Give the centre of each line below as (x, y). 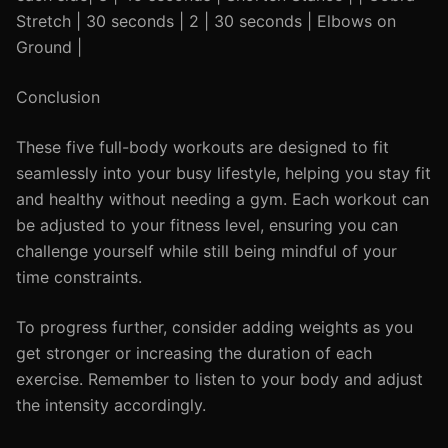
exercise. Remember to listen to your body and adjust (219, 379)
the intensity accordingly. (111, 405)
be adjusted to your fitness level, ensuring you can (207, 225)
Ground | (49, 47)
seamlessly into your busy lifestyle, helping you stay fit (223, 173)
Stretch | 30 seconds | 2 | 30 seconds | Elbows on (206, 21)
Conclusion (58, 97)
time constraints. (79, 277)
